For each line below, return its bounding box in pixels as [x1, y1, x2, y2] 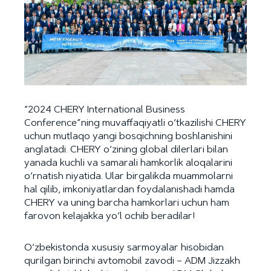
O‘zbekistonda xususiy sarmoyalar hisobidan [24, 243, 224, 253]
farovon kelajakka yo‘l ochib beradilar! [24, 211, 195, 221]
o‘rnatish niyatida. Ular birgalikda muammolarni [24, 171, 233, 181]
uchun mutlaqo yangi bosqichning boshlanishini [24, 131, 232, 142]
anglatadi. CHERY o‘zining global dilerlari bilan [24, 145, 228, 155]
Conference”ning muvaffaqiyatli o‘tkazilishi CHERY [24, 118, 246, 128]
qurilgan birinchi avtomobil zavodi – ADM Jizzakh [24, 256, 240, 266]
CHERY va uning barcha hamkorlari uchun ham [24, 198, 229, 208]
